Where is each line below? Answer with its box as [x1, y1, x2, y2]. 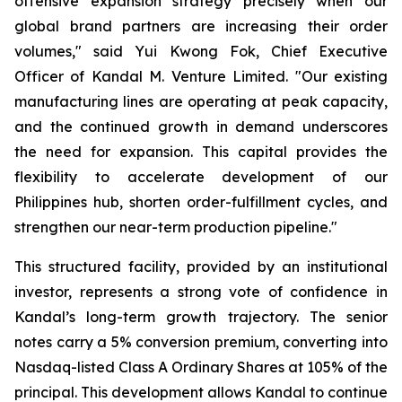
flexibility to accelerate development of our [14, 168, 388, 186]
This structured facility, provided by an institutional [14, 258, 388, 275]
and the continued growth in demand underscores [14, 118, 388, 135]
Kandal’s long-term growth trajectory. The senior [14, 308, 388, 326]
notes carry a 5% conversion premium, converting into [14, 333, 388, 351]
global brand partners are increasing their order [14, 17, 388, 35]
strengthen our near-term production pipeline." [14, 218, 337, 236]
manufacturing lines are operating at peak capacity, [14, 92, 388, 110]
